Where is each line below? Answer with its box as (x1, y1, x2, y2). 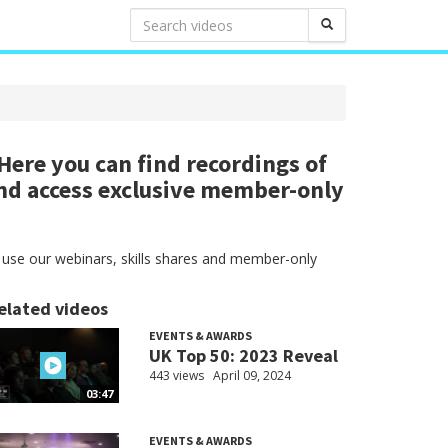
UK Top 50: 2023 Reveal (148, 344, 338, 367)
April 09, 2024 (212, 367, 291, 384)
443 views (148, 367, 204, 384)
